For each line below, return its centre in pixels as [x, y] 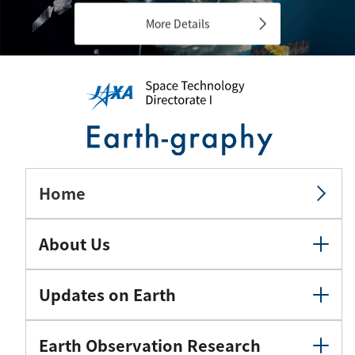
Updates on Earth [107, 294]
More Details [177, 23]
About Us [74, 243]
